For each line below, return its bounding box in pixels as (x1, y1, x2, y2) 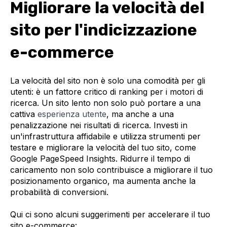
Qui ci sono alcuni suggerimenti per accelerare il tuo (10, 209, 210, 220)
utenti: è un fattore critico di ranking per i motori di (10, 86, 203, 97)
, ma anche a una (106, 108, 174, 119)
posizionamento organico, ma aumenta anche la (10, 175, 196, 186)
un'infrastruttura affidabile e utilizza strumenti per (10, 131, 201, 141)
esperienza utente (37, 108, 106, 119)
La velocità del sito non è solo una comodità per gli (10, 75, 205, 86)
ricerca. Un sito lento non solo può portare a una (10, 97, 201, 108)
